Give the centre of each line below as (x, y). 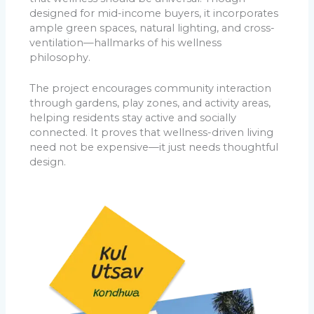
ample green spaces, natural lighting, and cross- (152, 28)
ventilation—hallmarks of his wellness (126, 42)
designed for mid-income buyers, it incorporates (154, 13)
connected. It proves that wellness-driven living (152, 133)
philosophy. (60, 57)
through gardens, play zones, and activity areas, (150, 103)
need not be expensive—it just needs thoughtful (154, 148)
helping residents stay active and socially (133, 118)
